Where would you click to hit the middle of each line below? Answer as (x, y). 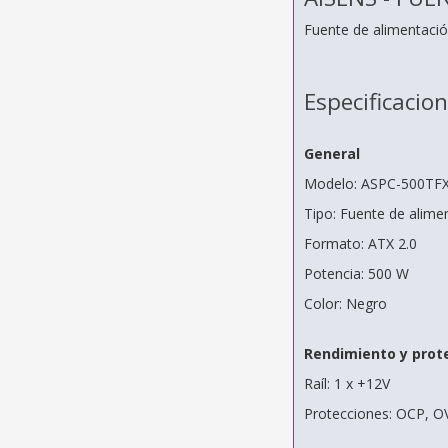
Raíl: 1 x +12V (346, 384)
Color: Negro (345, 304)
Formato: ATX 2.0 (360, 244)
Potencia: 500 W (356, 274)
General (331, 154)
